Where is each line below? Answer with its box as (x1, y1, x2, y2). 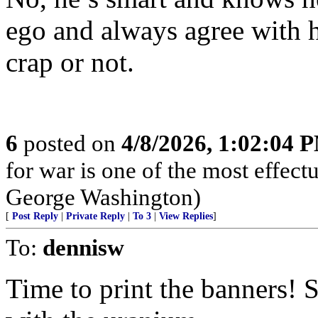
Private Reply (66, 211, 125, 221)
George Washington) (6, 184, 201, 210)
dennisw (43, 234, 124, 261)
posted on (18, 130, 121, 156)
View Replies (159, 211, 213, 221)
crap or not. (6, 47, 134, 77)
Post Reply (12, 211, 58, 221)
